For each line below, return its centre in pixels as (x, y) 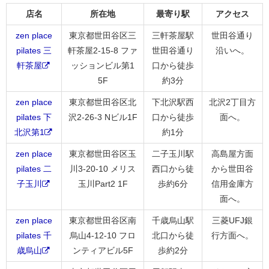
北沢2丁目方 (232, 102)
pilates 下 (34, 117)
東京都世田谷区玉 (103, 153)
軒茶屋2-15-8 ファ (103, 50)
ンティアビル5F (103, 250)
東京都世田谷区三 (103, 35)
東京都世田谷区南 (103, 220)
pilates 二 (34, 168)
